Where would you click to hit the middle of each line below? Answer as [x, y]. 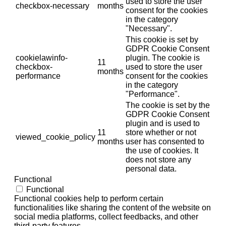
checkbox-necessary [52, 6]
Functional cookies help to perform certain [89, 199]
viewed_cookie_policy [55, 137]
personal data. [151, 169]
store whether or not [161, 133]
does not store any [158, 160]
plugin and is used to [163, 124]
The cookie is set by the [168, 105]
